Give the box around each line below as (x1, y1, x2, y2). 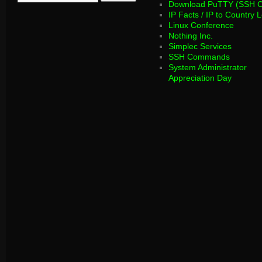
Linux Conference (168, 20, 235, 30)
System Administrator (168, 63, 247, 72)
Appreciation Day (168, 73, 232, 82)
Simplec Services (168, 42, 232, 51)
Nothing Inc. (168, 31, 213, 40)
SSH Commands (168, 52, 230, 61)
